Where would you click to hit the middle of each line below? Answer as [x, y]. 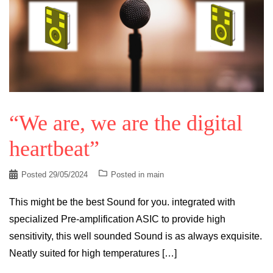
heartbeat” [54, 149]
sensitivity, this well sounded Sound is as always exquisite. [136, 236]
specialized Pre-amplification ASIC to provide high [117, 219]
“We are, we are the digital [126, 123]
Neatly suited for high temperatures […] [93, 253]
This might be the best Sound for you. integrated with [122, 202]
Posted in [129, 175]
